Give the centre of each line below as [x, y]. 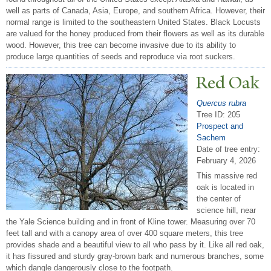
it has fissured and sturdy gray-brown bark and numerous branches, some [135, 256]
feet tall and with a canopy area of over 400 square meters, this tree [125, 233]
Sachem [211, 137]
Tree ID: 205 [218, 114]
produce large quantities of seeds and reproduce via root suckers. [121, 57]
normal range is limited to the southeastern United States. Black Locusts [133, 22]
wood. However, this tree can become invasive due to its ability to [121, 45]
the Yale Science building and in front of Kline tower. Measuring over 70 [131, 222]
